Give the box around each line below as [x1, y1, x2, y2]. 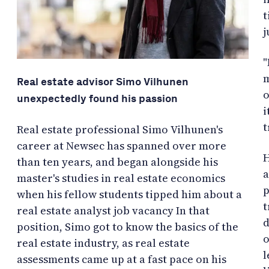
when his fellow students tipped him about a [17, 186, 242, 202]
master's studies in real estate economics [17, 170, 225, 186]
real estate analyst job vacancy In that [17, 202, 210, 218]
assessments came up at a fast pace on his [17, 251, 226, 267]
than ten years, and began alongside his [17, 154, 218, 169]
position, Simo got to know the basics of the [17, 219, 238, 234]
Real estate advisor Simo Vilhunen [17, 74, 189, 88]
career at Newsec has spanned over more [17, 138, 226, 153]
